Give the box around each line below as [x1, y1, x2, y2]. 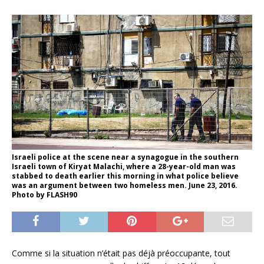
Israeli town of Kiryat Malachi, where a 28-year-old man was [12, 161, 236, 171]
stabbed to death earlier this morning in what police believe [12, 170, 239, 181]
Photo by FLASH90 [12, 189, 77, 200]
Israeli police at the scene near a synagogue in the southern [12, 151, 239, 162]
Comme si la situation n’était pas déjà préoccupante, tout [12, 247, 230, 259]
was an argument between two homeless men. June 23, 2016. [12, 180, 237, 190]
